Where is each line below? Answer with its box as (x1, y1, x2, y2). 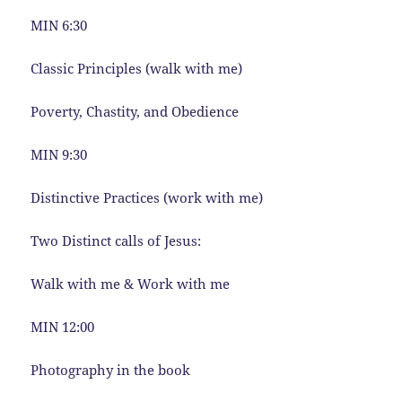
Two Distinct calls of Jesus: (31, 231, 202, 249)
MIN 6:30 (31, 15, 88, 34)
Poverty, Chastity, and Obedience (31, 101, 240, 120)
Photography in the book (31, 360, 191, 379)
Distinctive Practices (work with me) (31, 188, 264, 206)
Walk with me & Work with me (31, 274, 231, 293)
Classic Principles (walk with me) (31, 58, 243, 77)
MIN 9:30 (31, 144, 88, 163)
